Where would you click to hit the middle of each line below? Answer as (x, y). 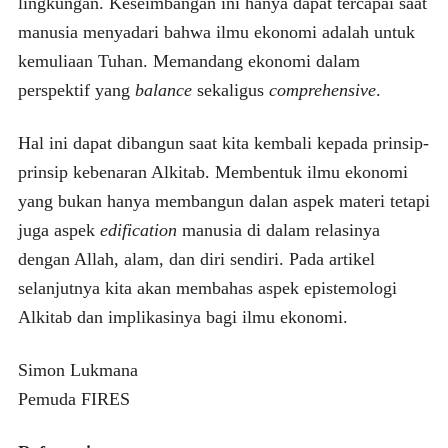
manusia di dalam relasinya (278, 229)
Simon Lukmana (77, 369)
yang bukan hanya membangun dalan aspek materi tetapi (223, 200)
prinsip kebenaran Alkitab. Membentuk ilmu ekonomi (212, 171)
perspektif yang (76, 89)
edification (138, 229)
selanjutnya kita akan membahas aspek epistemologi (207, 287)
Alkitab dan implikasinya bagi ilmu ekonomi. (182, 316)
